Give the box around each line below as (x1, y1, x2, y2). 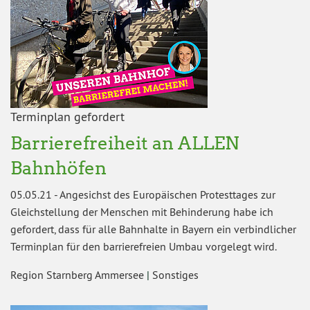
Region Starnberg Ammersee (10, 267, 147, 282)
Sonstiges (152, 267, 199, 282)
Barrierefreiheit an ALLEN (10, 131, 239, 154)
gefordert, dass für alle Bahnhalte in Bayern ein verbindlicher (10, 221, 296, 236)
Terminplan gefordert (10, 108, 125, 125)
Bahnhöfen (10, 156, 107, 179)
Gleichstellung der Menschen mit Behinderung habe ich (10, 204, 273, 219)
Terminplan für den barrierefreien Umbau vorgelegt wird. (10, 239, 277, 253)
